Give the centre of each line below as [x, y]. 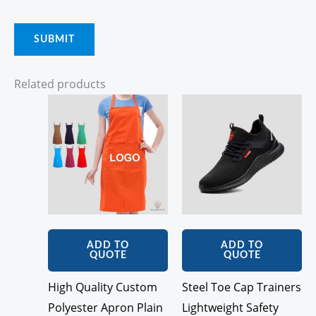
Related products [60, 84]
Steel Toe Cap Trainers [242, 287]
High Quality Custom [103, 287]
